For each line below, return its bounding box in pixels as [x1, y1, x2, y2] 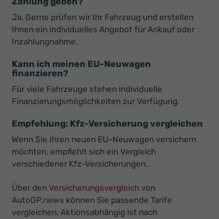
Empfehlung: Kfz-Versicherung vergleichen [12, 118, 203, 130]
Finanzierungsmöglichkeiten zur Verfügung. [12, 96, 179, 107]
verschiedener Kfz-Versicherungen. [12, 159, 148, 169]
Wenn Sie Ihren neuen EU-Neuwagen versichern [12, 134, 197, 145]
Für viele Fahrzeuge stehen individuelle [12, 84, 162, 94]
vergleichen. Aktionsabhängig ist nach [12, 207, 157, 218]
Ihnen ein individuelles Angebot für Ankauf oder [12, 24, 195, 35]
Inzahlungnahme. [12, 37, 78, 47]
